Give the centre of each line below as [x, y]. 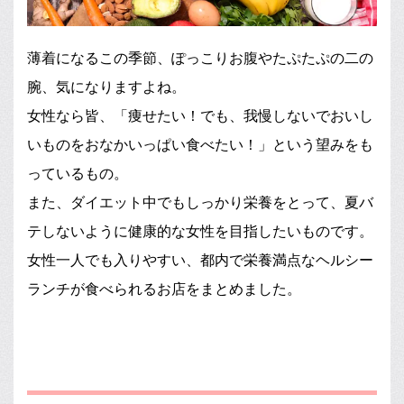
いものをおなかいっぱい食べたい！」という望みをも [200, 144]
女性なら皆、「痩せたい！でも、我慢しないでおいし [200, 115]
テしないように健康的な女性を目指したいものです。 [200, 231]
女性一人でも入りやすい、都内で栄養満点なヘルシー [200, 260]
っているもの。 [78, 173]
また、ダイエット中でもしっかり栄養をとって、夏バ [200, 202]
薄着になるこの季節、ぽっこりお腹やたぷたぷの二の [200, 58]
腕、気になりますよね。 [106, 87]
